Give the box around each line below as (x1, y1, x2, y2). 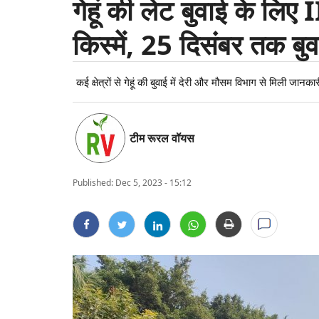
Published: (73, 177, 113, 189)
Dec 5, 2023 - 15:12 (115, 177, 192, 189)
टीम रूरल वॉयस (130, 130, 194, 146)
